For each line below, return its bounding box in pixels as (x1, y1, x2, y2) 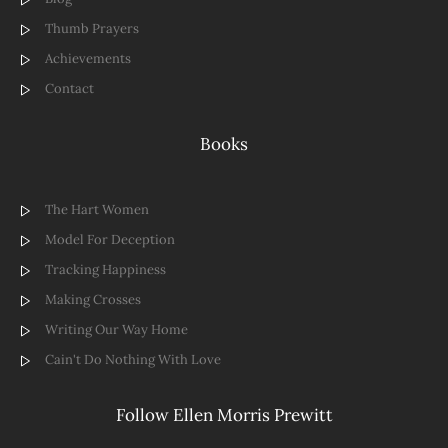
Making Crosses (45, 290, 141, 308)
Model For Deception (45, 230, 175, 248)
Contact (45, 79, 94, 97)
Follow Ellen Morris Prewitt (115, 404, 333, 427)
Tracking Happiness (45, 260, 166, 278)
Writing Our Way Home (45, 320, 188, 338)
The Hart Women (45, 200, 149, 218)
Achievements (45, 49, 131, 67)
